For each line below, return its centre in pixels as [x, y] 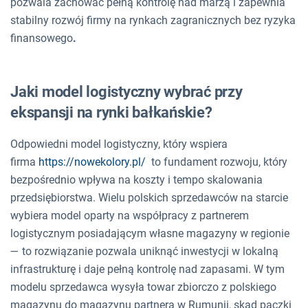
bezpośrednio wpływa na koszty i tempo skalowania [136, 179]
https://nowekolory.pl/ [92, 162]
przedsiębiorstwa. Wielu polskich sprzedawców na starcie [149, 197]
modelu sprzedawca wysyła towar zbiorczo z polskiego [143, 287]
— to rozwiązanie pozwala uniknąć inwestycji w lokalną [144, 251]
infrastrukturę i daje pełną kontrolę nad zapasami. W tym [147, 269]
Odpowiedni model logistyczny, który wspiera [119, 144]
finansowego [42, 38]
